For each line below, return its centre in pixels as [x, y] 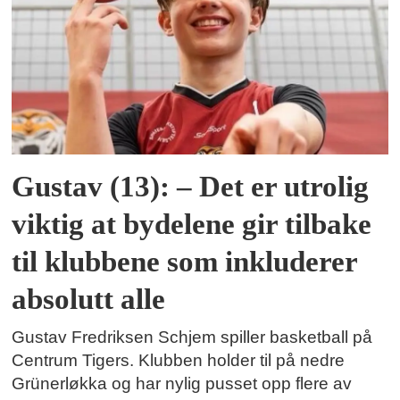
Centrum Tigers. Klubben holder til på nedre [179, 360]
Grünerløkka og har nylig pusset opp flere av [182, 383]
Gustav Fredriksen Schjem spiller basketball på [192, 337]
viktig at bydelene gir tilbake [192, 224]
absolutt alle [89, 299]
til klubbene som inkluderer [185, 261]
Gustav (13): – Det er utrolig [191, 186]
